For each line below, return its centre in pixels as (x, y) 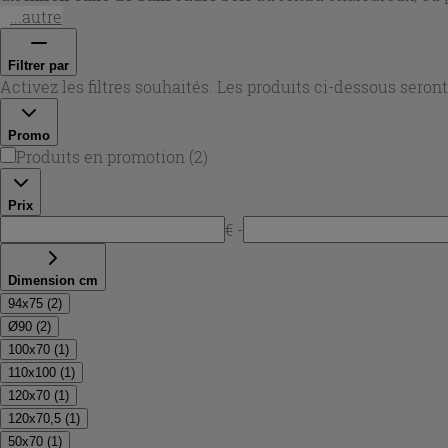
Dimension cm (53, 280)
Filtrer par (38, 65)
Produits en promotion (100, 156)
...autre (36, 16)
